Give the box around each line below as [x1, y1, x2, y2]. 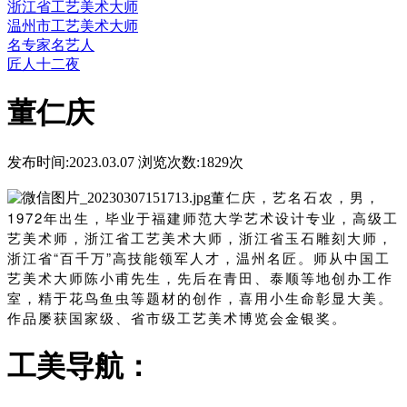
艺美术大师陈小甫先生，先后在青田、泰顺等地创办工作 [7, 267, 393, 287]
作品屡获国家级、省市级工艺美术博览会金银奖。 [7, 307, 347, 327]
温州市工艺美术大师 [7, 17, 138, 34]
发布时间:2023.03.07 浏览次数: [7, 154, 200, 170]
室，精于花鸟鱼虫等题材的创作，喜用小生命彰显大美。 [7, 287, 393, 307]
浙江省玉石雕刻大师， [239, 227, 393, 247]
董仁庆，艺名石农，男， [211, 186, 381, 206]
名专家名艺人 [7, 36, 94, 53]
